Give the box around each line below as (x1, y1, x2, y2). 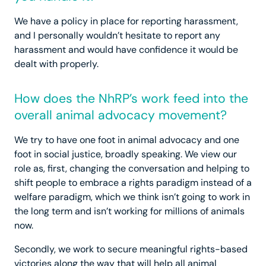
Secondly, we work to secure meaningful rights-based (14, 243, 248, 256)
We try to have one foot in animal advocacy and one (14, 134, 239, 147)
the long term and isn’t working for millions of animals (14, 205, 245, 218)
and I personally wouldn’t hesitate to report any (14, 29, 220, 42)
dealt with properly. (14, 58, 99, 71)
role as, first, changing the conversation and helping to (14, 162, 249, 175)
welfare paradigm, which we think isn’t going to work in (14, 191, 250, 204)
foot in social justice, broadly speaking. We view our (14, 148, 237, 161)
